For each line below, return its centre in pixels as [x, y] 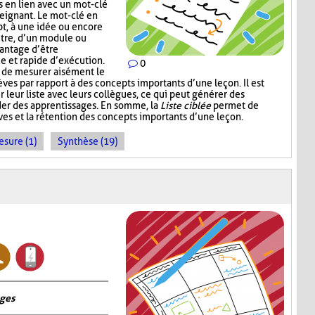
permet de [235, 106]
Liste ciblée [186, 106]
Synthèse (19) [88, 142]
